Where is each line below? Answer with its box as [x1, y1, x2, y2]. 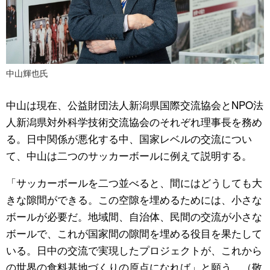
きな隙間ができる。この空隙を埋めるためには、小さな [6, 192, 262, 207]
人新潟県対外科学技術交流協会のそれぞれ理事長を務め [6, 114, 262, 129]
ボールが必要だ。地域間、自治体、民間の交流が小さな [6, 209, 262, 224]
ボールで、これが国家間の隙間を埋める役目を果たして [6, 225, 262, 240]
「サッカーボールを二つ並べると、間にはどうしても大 [6, 175, 262, 190]
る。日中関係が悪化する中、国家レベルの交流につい [6, 131, 252, 146]
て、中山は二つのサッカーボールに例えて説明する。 [6, 148, 252, 163]
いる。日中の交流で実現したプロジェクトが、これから [6, 242, 262, 257]
